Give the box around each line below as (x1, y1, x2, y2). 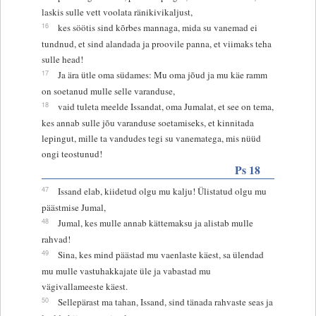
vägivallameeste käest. (41, 279, 128, 293)
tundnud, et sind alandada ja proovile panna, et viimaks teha (41, 37, 272, 50)
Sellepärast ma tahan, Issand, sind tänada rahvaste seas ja (57, 295, 273, 308)
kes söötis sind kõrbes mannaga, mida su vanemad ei (57, 20, 257, 34)
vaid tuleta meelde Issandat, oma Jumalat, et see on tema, (57, 99, 274, 113)
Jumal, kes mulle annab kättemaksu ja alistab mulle (57, 216, 253, 229)
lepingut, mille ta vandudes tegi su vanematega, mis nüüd (41, 131, 261, 145)
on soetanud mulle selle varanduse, (41, 84, 175, 97)
